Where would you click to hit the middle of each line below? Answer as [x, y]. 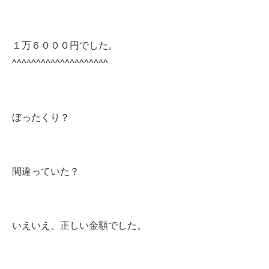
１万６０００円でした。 [65, 45]
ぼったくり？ [41, 117]
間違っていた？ [46, 171]
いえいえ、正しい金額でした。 [79, 225]
